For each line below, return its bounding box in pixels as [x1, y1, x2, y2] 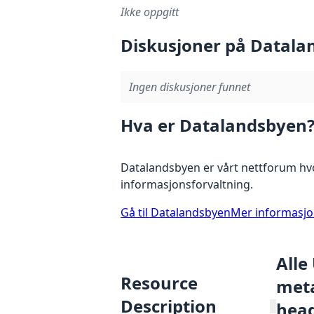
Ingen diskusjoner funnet [129, 78, 250, 95]
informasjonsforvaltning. [121, 176, 253, 192]
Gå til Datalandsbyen [121, 204, 231, 220]
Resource [121, 271, 198, 295]
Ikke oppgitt [121, 4, 179, 20]
